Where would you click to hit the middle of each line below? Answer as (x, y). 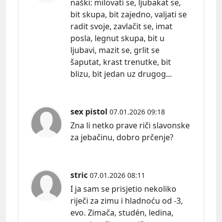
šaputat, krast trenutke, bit (121, 62)
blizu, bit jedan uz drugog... (121, 74)
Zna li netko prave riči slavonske (130, 125)
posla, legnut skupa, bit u (117, 38)
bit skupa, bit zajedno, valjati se (129, 14)
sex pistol (89, 111)
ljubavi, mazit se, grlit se (115, 50)
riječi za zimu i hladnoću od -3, (127, 200)
